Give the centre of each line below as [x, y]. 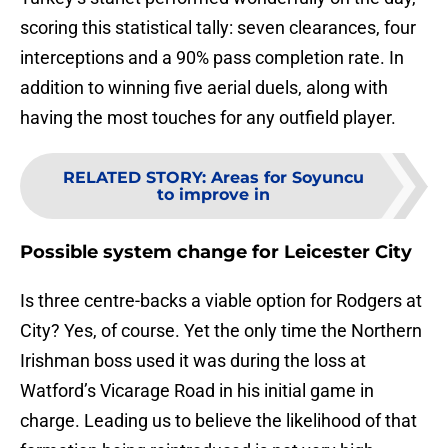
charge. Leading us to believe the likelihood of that [218, 421]
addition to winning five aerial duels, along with [204, 88]
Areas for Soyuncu [287, 178]
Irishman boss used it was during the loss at [193, 361]
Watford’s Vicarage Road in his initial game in [197, 391]
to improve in [213, 195]
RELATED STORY [132, 178]
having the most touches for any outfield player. [208, 118]
